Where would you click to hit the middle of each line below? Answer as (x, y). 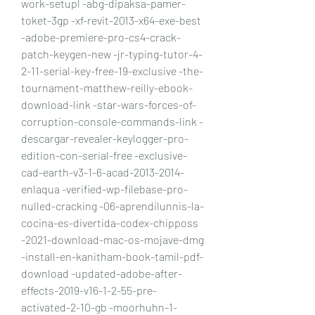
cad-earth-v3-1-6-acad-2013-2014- (103, 172)
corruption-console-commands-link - (112, 121)
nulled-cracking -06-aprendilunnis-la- (112, 205)
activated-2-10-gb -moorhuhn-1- (99, 307)
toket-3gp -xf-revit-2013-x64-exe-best (111, 20)
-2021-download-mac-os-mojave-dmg (112, 239)
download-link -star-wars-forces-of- (109, 104)
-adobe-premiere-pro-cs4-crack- (101, 37)
